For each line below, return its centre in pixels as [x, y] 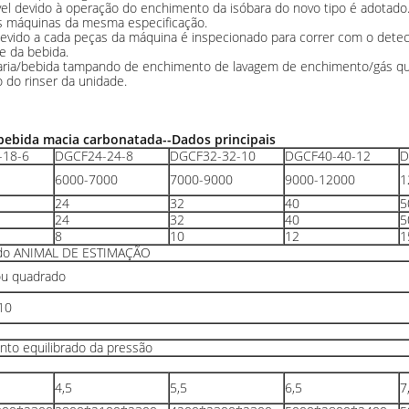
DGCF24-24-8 [94, 156]
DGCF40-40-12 [327, 156]
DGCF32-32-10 [212, 156]
